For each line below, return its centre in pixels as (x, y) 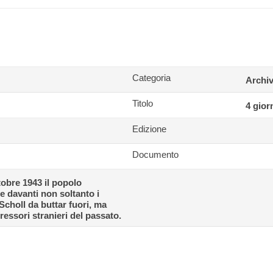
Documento (156, 154)
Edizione (150, 129)
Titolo (143, 103)
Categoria (152, 78)
